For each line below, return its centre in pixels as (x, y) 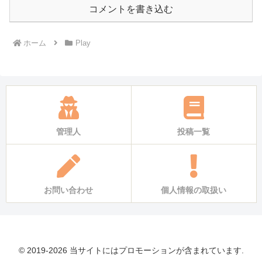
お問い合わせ (68, 190)
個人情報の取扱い (194, 190)
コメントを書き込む (131, 9)
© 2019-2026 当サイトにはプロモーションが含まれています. (131, 250)
